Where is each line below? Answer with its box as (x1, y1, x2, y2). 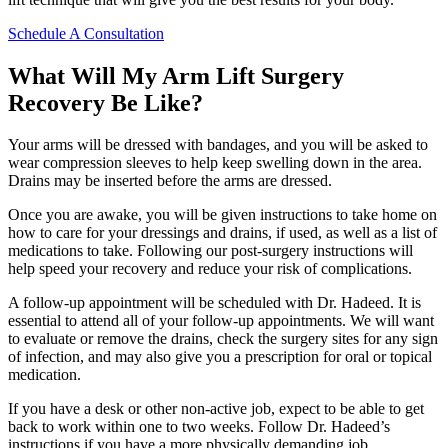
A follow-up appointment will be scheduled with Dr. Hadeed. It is (8, 294, 421, 312)
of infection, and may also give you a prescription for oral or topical (8, 348, 432, 366)
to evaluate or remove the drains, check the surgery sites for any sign (8, 330, 438, 348)
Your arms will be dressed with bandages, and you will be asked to (8, 136, 428, 154)
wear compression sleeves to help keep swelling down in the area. (8, 154, 422, 172)
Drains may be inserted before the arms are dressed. (8, 172, 332, 190)
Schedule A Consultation (8, 24, 164, 42)
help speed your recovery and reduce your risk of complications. (8, 260, 412, 278)
